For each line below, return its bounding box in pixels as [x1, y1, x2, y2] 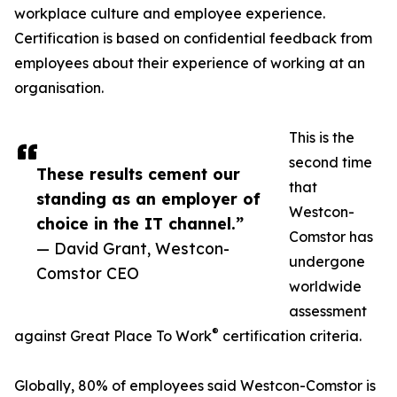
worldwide [289, 277, 362, 296]
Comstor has [289, 228, 373, 246]
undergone [289, 253, 365, 271]
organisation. [14, 79, 104, 97]
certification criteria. [219, 327, 362, 346]
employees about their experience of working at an [14, 54, 365, 73]
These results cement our [36, 164, 240, 184]
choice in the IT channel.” [36, 214, 244, 234]
